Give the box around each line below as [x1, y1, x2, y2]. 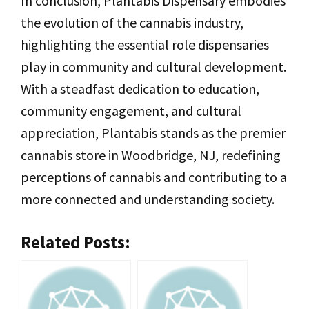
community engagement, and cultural [21, 102, 241, 120]
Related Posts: [21, 231, 130, 254]
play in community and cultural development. [21, 58, 286, 76]
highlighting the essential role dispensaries [21, 36, 269, 54]
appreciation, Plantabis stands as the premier [21, 124, 286, 142]
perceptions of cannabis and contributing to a [21, 168, 287, 186]
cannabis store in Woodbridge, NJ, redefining [21, 146, 281, 164]
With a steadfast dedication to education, [21, 80, 259, 98]
